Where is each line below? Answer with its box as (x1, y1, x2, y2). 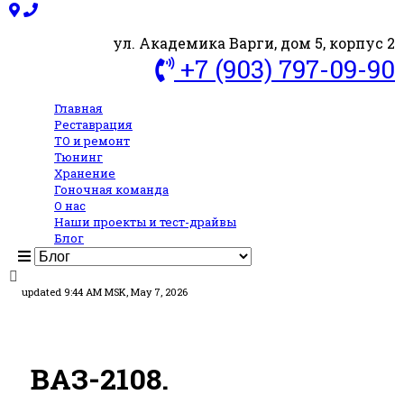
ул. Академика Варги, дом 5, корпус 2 (113, 33, 395, 52)
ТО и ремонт (54, 133, 130, 149)
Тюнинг (54, 149, 103, 165)
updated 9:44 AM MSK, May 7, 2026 (22, 285, 188, 298)
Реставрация (54, 116, 133, 133)
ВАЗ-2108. (31, 358, 169, 398)
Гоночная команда (54, 181, 169, 197)
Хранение (54, 165, 115, 181)
